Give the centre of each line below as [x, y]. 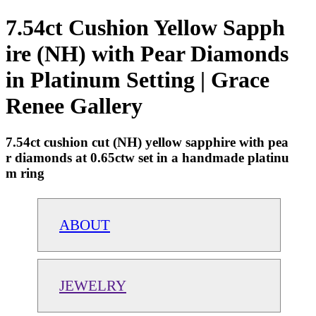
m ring [25, 173]
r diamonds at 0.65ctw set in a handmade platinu [147, 157]
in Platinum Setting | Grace [138, 80]
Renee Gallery [74, 106]
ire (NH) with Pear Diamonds [147, 54]
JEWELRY [93, 285]
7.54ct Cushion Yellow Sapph [145, 28]
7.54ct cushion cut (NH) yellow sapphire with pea [147, 142]
